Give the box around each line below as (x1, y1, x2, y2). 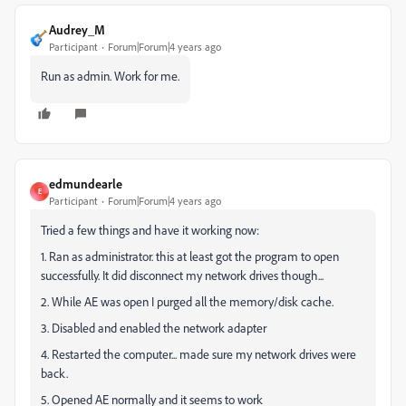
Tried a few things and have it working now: (41, 221, 259, 237)
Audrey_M (49, 21, 105, 37)
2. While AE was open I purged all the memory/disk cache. (41, 293, 333, 309)
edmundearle (49, 175, 122, 191)
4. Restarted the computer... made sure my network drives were (41, 345, 356, 362)
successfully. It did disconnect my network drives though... (41, 266, 324, 283)
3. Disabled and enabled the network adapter (41, 319, 266, 335)
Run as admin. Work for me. (41, 67, 179, 83)
